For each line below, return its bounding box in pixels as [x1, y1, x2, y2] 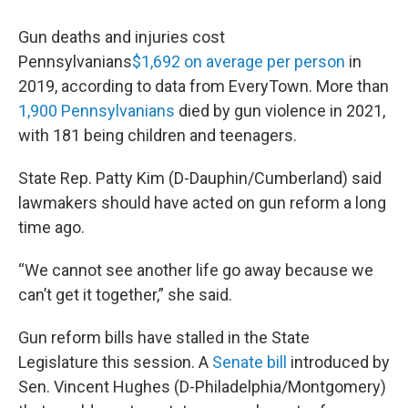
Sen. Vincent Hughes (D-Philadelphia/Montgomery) [18, 377, 386, 396]
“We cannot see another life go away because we [18, 260, 373, 280]
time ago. [18, 218, 85, 237]
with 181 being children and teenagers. [18, 126, 297, 145]
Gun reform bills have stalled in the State [18, 328, 310, 347]
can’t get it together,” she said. [18, 285, 232, 304]
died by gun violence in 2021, [175, 101, 385, 120]
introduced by [287, 352, 390, 372]
